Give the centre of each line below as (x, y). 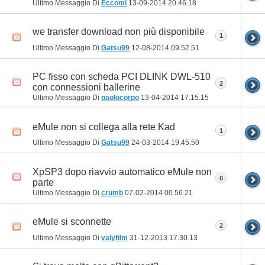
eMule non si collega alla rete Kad (104, 127)
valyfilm (114, 237)
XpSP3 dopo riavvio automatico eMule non (122, 172)
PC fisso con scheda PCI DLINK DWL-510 (122, 77)
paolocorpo (120, 98)
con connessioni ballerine (86, 88)
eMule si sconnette (72, 221)
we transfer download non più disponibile (119, 32)
